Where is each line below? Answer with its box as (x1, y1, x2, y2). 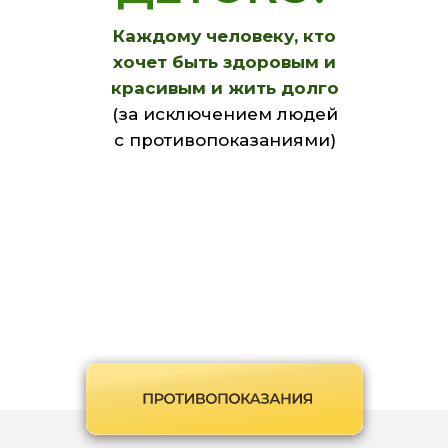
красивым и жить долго (110, 78, 339, 98)
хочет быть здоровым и (113, 52, 336, 72)
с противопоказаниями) (113, 130, 336, 150)
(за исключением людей (111, 104, 338, 124)
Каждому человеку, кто (113, 26, 336, 46)
